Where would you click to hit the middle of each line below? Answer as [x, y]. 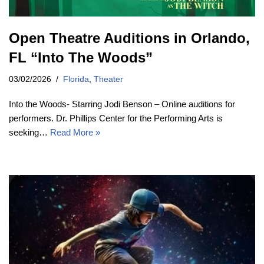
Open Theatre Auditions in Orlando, [129, 38]
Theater [108, 79]
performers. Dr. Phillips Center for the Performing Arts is [116, 118]
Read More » [75, 132]
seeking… [29, 132]
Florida [76, 79]
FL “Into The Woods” [81, 57]
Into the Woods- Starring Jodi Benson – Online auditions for [122, 104]
